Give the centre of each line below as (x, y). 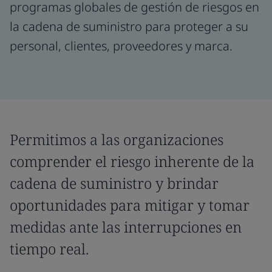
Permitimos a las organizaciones (117, 139)
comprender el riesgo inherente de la (132, 161)
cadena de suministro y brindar (114, 183)
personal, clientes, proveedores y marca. (121, 46)
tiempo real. (49, 249)
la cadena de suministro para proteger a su (129, 26)
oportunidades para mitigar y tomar (130, 205)
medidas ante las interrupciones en (126, 227)
